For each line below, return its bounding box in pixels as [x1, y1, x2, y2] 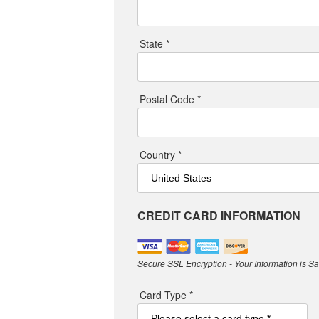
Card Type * [140, 288, 193, 303]
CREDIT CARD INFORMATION [137, 206, 300, 224]
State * [140, 36, 169, 51]
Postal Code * [140, 91, 201, 106]
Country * [140, 147, 182, 162]
